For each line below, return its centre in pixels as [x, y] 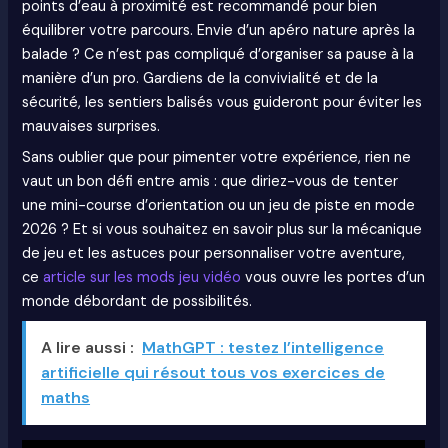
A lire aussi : [88, 347]
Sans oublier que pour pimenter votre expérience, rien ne [217, 158]
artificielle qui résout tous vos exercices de [213, 372]
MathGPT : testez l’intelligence [263, 347]
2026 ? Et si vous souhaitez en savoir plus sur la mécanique [222, 230]
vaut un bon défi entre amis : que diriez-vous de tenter [210, 182]
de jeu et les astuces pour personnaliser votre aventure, [214, 254]
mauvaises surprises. [91, 126]
